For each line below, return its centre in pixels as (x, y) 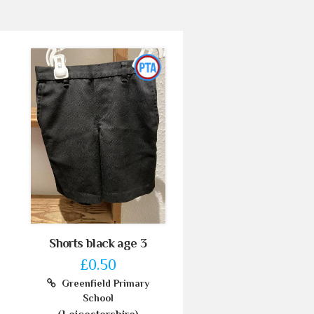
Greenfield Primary (102, 283)
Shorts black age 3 (98, 243)
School (98, 298)
